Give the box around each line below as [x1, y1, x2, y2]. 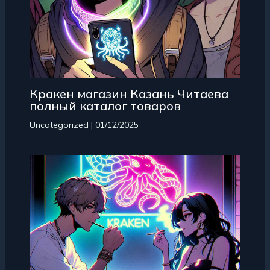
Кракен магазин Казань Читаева [29, 86, 228, 101]
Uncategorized [29, 119, 89, 130]
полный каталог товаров [29, 98, 181, 113]
